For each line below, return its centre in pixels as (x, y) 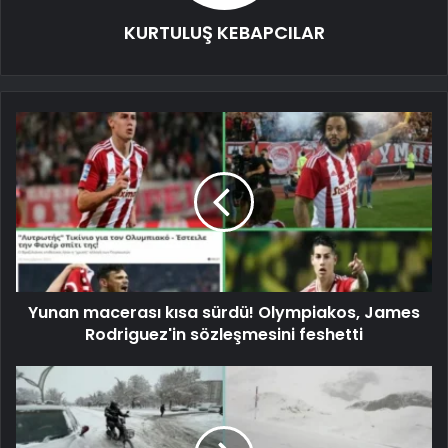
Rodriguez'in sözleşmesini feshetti (224, 334)
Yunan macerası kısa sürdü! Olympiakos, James (224, 312)
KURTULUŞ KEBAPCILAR (224, 32)
